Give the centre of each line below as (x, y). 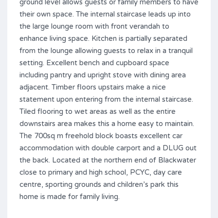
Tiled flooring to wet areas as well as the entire (98, 112)
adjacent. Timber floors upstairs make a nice (93, 87)
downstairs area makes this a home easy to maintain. (107, 124)
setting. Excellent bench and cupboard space (94, 63)
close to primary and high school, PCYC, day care (101, 173)
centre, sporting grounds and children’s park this (99, 185)
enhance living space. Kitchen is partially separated (103, 39)
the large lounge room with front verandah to (94, 27)
